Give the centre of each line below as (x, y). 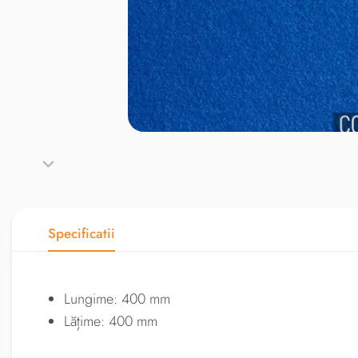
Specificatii (82, 233)
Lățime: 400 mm (111, 321)
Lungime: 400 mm (117, 299)
